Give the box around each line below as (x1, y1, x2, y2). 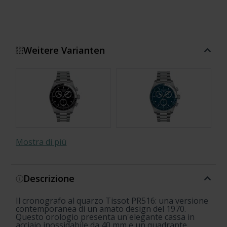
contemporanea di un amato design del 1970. (16, 203, 186, 214)
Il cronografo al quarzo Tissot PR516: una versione (16, 195, 209, 206)
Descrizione (23, 172, 75, 184)
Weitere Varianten (23, 44, 105, 56)
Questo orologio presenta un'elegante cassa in (16, 211, 195, 222)
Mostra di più (16, 136, 67, 147)
